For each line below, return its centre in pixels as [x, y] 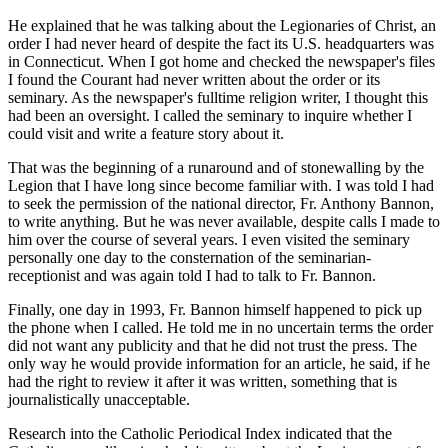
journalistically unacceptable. [99, 399]
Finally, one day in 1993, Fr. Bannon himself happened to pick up [215, 309]
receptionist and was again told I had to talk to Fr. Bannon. [192, 275]
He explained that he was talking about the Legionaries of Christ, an [222, 25]
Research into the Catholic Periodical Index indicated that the [200, 433]
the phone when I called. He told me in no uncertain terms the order [220, 327]
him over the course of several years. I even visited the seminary [209, 239]
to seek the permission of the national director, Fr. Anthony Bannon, [221, 203]
